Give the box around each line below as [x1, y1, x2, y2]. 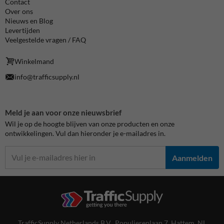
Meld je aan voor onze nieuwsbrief [5, 107, 121, 117]
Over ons [5, 7, 33, 16]
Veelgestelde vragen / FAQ [5, 35, 86, 44]
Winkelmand [14, 57, 54, 66]
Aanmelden [172, 152, 212, 162]
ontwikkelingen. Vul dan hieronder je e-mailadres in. [5, 129, 165, 138]
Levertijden [5, 26, 40, 35]
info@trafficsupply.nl [14, 72, 80, 81]
